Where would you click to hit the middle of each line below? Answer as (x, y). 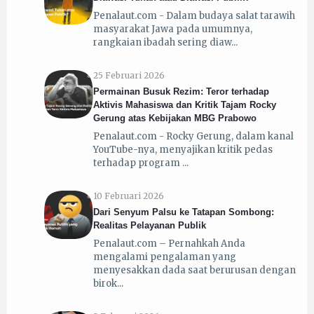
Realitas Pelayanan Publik (149, 226)
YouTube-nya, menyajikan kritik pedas (183, 149)
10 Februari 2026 (128, 196)
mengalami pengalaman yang (164, 257)
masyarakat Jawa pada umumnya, (172, 29)
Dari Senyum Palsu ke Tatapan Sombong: (183, 212)
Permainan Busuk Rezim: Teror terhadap (181, 92)
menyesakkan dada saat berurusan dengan (194, 270)
